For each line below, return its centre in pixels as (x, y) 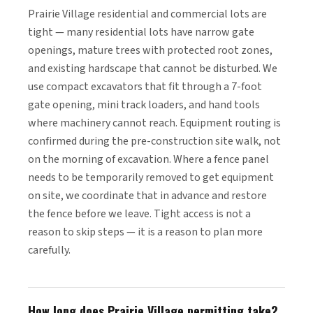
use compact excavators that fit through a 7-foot (145, 87)
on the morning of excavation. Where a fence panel (148, 159)
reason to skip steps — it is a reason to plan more (145, 232)
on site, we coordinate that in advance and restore (147, 196)
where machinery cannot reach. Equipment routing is (154, 123)
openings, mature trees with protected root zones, (150, 50)
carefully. (49, 250)
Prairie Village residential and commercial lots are (147, 14)
